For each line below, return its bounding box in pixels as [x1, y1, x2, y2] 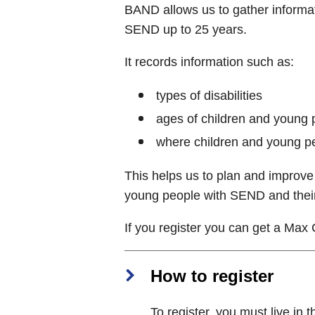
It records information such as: [124, 54, 294, 69]
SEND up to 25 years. [124, 22, 247, 37]
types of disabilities [156, 88, 262, 103]
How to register [150, 266, 274, 285]
